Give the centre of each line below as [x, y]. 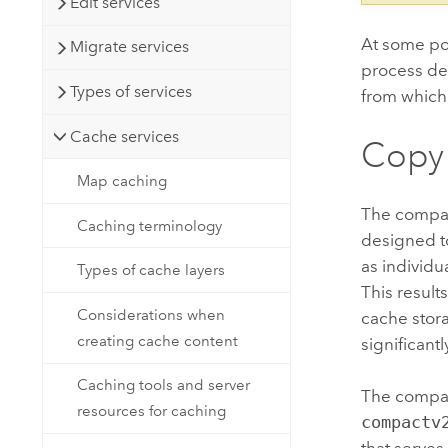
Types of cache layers [151, 270]
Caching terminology [150, 225]
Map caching [122, 181]
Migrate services [130, 47]
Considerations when [151, 314]
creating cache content [158, 340]
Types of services [131, 91]
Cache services [125, 136]
